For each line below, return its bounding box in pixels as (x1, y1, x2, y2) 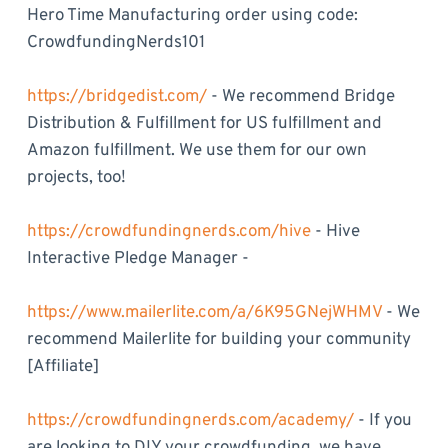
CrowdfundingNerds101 (26, 32, 205, 54)
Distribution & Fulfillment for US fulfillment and (26, 113, 382, 135)
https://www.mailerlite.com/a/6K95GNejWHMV (26, 302, 382, 324)
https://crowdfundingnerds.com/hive (26, 221, 311, 243)
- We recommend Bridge (206, 86, 395, 108)
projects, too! (26, 167, 126, 189)
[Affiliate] (26, 356, 99, 378)
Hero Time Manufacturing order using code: (26, 5, 358, 27)
